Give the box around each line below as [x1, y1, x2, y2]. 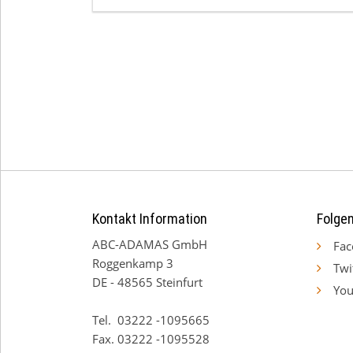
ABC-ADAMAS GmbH [92, 236, 210, 252]
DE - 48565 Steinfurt [92, 273, 206, 290]
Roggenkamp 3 [92, 255, 176, 271]
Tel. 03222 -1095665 [92, 311, 213, 328]
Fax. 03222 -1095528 [92, 330, 210, 347]
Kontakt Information [92, 210, 207, 227]
